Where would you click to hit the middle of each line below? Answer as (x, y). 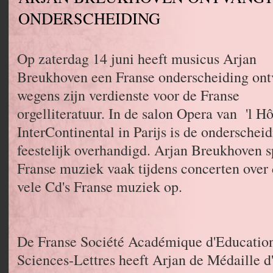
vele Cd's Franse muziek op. (100, 186)
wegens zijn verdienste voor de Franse (128, 95)
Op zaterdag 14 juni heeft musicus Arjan (137, 58)
